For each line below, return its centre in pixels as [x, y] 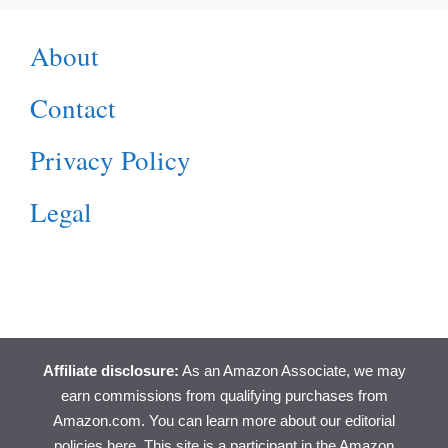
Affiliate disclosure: [110, 371]
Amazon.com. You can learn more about [186, 421]
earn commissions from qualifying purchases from [224, 396]
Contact [73, 108]
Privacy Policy [110, 160]
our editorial [357, 421]
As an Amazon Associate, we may [292, 371]
